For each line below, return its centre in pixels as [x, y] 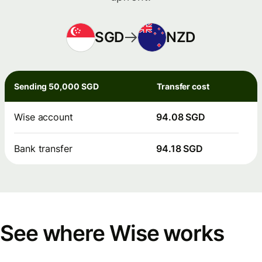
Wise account [44, 117]
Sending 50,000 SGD [56, 86]
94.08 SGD [181, 117]
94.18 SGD [180, 148]
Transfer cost [183, 86]
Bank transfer [43, 148]
